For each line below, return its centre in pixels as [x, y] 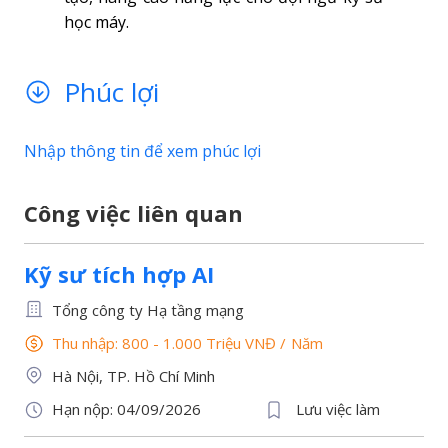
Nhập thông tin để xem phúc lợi [142, 151]
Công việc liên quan [134, 213]
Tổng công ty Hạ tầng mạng [148, 310]
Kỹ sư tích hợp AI [119, 274]
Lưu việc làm [338, 409]
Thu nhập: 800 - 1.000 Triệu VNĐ [166, 343]
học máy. [97, 22]
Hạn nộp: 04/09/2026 [127, 409]
